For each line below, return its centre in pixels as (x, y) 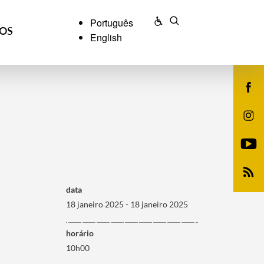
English (106, 37)
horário (80, 233)
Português (112, 23)
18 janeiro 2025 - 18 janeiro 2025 (127, 204)
